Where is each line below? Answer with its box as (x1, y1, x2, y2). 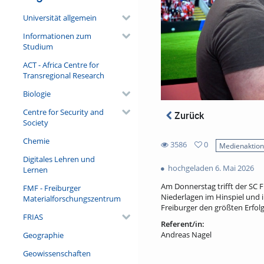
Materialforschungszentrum (22, 193, 121, 204)
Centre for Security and (22, 106, 104, 117)
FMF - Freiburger (22, 182, 81, 193)
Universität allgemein (22, 12, 97, 23)
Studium (22, 41, 53, 52)
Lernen (22, 164, 48, 175)
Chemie (22, 135, 49, 146)
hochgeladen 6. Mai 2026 (166, 163, 254, 174)
